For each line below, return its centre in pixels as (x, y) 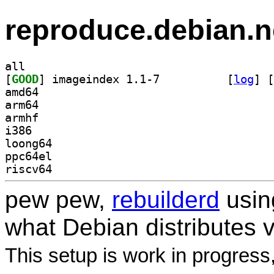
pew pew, (58, 199)
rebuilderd (166, 199)
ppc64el (28, 156)
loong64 (28, 143)
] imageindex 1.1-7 (190, 79)
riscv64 (28, 169)
